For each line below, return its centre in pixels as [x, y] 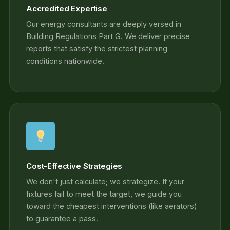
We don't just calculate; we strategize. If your [105, 182]
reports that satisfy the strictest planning [97, 49]
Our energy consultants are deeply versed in [104, 24]
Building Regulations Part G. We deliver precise [108, 36]
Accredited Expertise [67, 9]
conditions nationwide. [65, 61]
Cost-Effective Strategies [74, 166]
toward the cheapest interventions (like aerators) [112, 206]
